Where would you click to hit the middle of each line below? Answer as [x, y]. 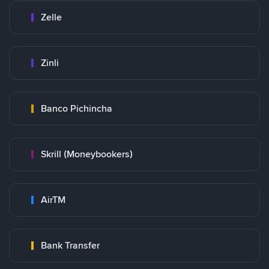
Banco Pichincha [77, 108]
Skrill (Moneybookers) [87, 154]
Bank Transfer [70, 245]
